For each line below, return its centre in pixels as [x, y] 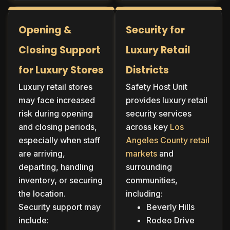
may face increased [57, 100]
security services [159, 113]
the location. [42, 193]
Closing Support [60, 50]
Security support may [60, 207]
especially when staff [59, 140]
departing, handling [56, 167]
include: [34, 220]
